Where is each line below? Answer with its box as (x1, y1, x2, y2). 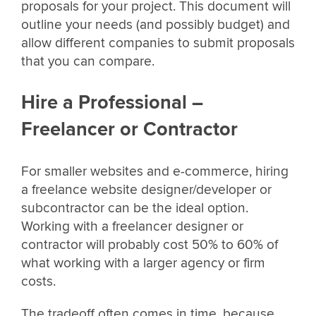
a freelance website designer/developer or (21, 181, 272, 199)
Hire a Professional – (21, 91, 203, 115)
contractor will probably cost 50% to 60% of (21, 236, 278, 254)
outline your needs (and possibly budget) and (21, 16, 290, 33)
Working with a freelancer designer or (21, 218, 243, 236)
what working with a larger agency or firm (21, 255, 265, 272)
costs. (21, 273, 56, 291)
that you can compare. (21, 53, 154, 70)
